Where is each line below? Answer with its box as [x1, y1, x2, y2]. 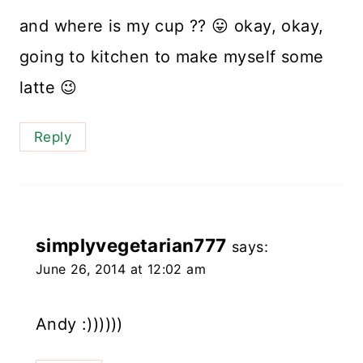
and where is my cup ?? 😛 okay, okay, [19, 15, 324, 36]
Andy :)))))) [36, 314, 123, 335]
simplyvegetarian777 [36, 234, 227, 257]
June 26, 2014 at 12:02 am [36, 261, 206, 278]
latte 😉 [19, 77, 78, 97]
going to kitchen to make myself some [19, 46, 324, 66]
